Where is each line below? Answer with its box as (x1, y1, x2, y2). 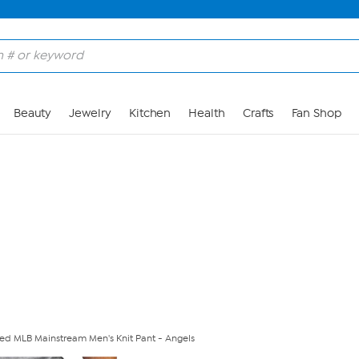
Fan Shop (291, 107, 341, 120)
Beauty (13, 107, 52, 120)
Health (188, 107, 225, 120)
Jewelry (69, 107, 111, 120)
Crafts (242, 107, 274, 120)
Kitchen (128, 107, 171, 120)
